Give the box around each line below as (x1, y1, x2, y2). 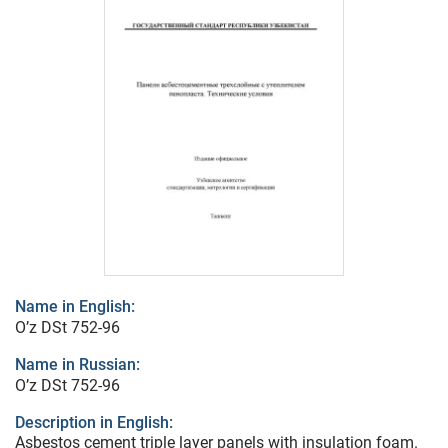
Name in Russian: (15, 355, 140, 375)
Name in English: (15, 297, 135, 317)
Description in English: (15, 413, 173, 433)
